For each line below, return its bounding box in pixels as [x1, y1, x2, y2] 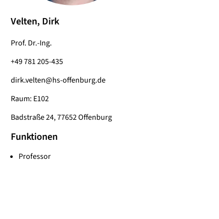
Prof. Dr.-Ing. [11, 38, 52, 48]
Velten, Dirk [11, 15, 59, 28]
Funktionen [11, 130, 58, 144]
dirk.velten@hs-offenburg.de [11, 75, 106, 86]
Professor [19, 151, 51, 162]
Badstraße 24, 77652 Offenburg [11, 112, 112, 123]
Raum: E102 [11, 93, 49, 104]
